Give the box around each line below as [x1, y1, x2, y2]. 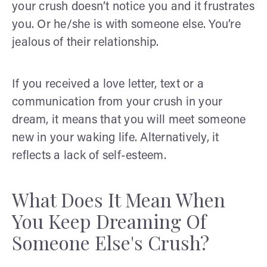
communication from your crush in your [12, 96, 223, 108]
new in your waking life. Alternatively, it [12, 132, 219, 144]
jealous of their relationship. [12, 36, 159, 49]
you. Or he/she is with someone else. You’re [12, 18, 241, 31]
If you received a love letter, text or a [12, 78, 204, 91]
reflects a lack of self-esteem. [12, 150, 166, 162]
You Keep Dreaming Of [12, 207, 206, 234]
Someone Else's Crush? [12, 229, 209, 255]
